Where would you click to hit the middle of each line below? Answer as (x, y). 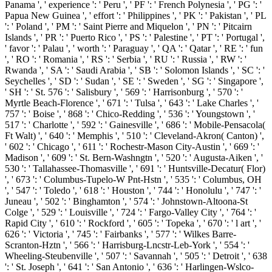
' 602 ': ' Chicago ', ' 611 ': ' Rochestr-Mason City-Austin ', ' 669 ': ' (132, 147)
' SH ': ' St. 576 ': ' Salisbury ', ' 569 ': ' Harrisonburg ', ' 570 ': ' (124, 92)
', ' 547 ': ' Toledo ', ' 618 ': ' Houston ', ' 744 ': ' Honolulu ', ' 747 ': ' (133, 191)
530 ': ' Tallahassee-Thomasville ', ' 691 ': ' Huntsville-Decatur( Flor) (135, 169)
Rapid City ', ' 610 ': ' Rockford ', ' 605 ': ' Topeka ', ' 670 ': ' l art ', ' (133, 223)
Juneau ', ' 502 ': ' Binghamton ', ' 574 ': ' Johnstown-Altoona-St (126, 202)
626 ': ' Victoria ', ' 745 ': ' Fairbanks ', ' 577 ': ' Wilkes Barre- (121, 234)
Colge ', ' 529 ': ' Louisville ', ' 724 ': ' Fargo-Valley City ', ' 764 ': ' (131, 212)
